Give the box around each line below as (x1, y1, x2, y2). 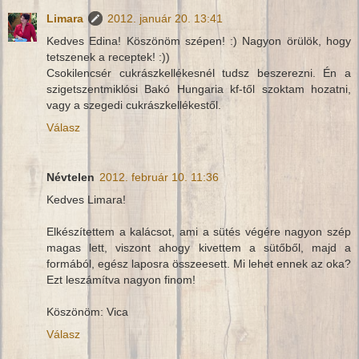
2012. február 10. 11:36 (99, 171, 219, 184)
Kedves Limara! (46, 193, 126, 207)
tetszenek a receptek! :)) (46, 50, 170, 64)
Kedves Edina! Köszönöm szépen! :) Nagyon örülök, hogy (46, 34, 351, 48)
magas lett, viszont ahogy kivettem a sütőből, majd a (46, 241, 351, 255)
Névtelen (46, 171, 95, 184)
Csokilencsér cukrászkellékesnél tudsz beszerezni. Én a (46, 67, 351, 80)
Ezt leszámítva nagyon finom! (46, 273, 196, 287)
